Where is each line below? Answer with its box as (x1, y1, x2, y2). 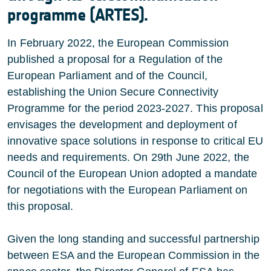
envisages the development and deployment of (7, 119, 237, 131)
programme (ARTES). (7, 5, 153, 26)
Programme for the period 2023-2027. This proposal (7, 102, 263, 115)
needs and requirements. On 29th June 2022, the (7, 151, 250, 164)
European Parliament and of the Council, (7, 70, 208, 82)
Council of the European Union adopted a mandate (7, 168, 258, 180)
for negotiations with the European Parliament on (7, 184, 248, 197)
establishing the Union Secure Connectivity (7, 86, 219, 99)
